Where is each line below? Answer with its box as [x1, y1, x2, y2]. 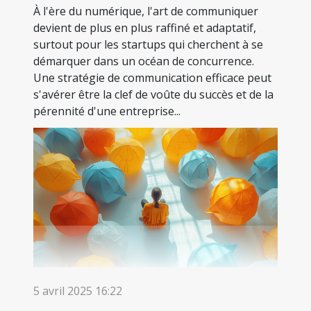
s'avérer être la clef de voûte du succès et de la [33, 86, 274, 102]
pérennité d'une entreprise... [33, 103, 180, 119]
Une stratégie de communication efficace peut [33, 69, 271, 85]
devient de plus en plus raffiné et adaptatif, [33, 19, 256, 35]
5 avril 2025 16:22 [33, 283, 122, 299]
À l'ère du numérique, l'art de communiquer [33, 3, 258, 19]
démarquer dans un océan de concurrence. [33, 53, 254, 69]
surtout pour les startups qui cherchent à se [33, 36, 263, 52]
